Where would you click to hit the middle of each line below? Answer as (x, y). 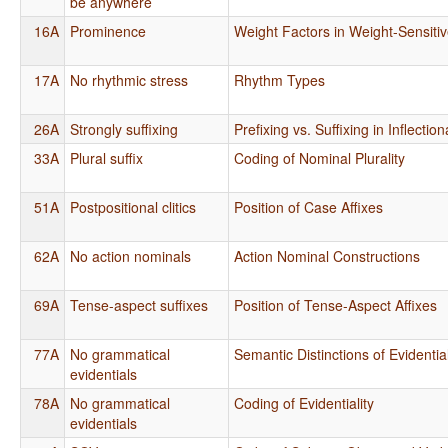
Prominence (108, 30)
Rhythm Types (280, 79)
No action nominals (131, 255)
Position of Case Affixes (309, 206)
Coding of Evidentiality (304, 402)
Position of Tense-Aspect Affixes (336, 304)
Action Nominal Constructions (327, 255)
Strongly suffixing (124, 128)
